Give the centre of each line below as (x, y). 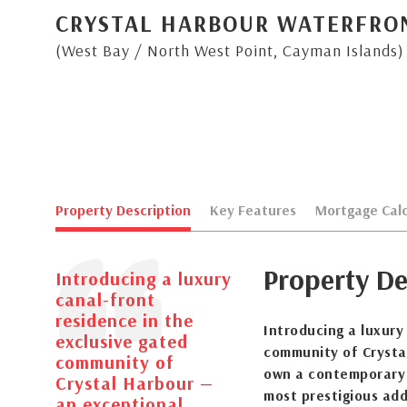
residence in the (124, 320)
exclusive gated (122, 341)
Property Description (123, 210)
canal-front (105, 299)
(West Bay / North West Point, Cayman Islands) (230, 50)
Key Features (253, 210)
